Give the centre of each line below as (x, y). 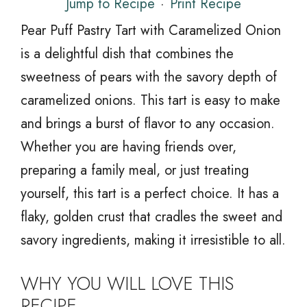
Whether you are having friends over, (128, 147)
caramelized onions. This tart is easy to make (150, 100)
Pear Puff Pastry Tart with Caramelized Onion (151, 30)
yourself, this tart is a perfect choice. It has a (150, 193)
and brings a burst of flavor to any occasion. (148, 123)
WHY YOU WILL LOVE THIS (127, 283)
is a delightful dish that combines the (127, 53)
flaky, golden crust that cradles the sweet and (151, 217)
